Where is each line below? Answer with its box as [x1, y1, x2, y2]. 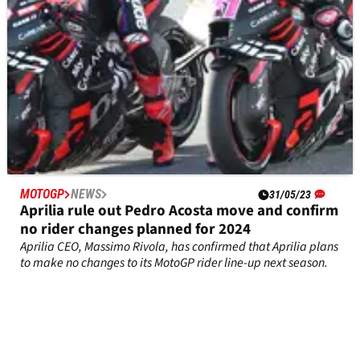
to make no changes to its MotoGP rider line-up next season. [20, 253, 328, 272]
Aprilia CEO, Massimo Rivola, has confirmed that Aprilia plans [20, 237, 338, 256]
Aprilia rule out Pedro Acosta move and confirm [20, 199, 338, 222]
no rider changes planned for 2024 [20, 218, 251, 240]
